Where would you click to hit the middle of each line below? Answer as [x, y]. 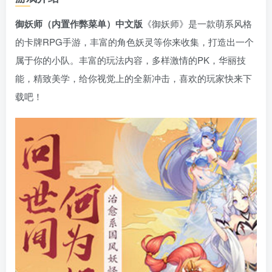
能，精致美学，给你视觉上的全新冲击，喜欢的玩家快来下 [134, 78]
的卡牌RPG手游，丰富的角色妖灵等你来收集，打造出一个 [134, 42]
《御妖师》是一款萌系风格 [197, 24]
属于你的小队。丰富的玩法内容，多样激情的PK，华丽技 [131, 60]
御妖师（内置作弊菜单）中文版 [79, 24]
